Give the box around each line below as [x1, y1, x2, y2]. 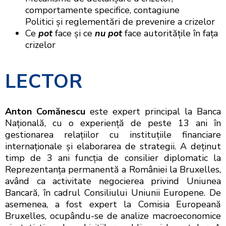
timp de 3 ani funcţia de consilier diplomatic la [5, 152, 221, 164]
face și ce [52, 27, 95, 40]
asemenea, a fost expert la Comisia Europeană [5, 198, 221, 211]
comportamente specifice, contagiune [25, 4, 180, 17]
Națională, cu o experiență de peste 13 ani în [5, 117, 221, 130]
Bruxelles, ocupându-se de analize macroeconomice [5, 210, 221, 222]
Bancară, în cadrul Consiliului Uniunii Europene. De [5, 187, 221, 199]
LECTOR [5, 69, 83, 95]
